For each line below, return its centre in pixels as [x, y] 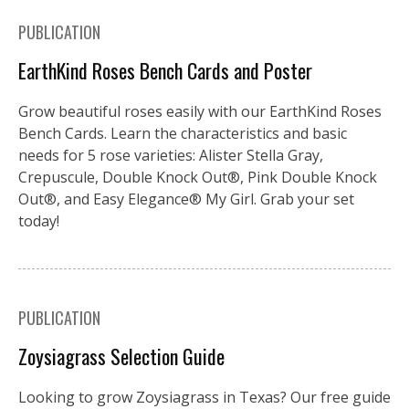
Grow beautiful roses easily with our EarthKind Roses [200, 112]
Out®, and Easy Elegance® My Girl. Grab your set [186, 199]
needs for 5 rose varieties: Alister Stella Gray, [171, 156]
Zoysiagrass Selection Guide [121, 357]
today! [39, 221]
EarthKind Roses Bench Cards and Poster [165, 71]
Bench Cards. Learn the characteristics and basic [183, 134]
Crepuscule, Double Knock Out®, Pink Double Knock [198, 178]
